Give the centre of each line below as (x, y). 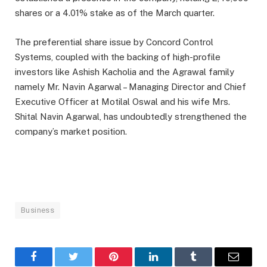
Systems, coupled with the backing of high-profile (118, 57)
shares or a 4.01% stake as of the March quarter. (115, 13)
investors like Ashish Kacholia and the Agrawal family (125, 72)
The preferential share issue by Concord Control (114, 42)
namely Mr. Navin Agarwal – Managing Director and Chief (131, 86)
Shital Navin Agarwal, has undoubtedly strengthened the (131, 116)
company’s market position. (71, 131)
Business (38, 210)
